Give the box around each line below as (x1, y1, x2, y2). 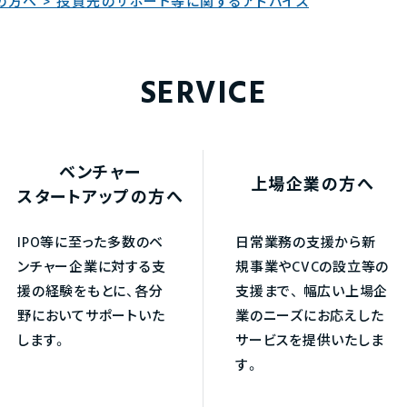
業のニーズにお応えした (235, 306, 384, 328)
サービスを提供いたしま (235, 331, 384, 352)
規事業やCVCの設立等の (235, 257, 389, 279)
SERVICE (139, 70, 268, 120)
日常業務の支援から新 (235, 233, 376, 254)
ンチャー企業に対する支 (17, 257, 166, 279)
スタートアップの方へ (17, 185, 184, 212)
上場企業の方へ (250, 173, 375, 199)
